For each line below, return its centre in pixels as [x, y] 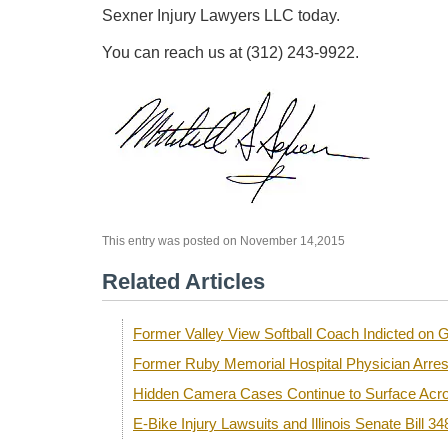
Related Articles [183, 282]
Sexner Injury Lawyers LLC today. [221, 16]
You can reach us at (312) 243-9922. [230, 53]
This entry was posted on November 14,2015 [223, 241]
